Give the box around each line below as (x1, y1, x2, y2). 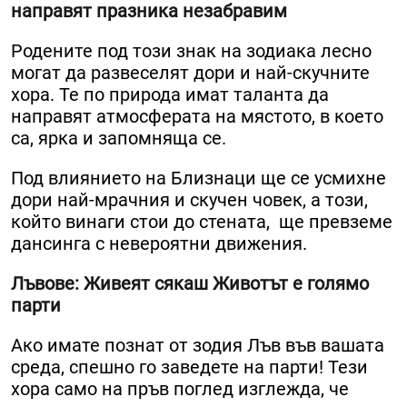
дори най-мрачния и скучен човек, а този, (11, 189, 368, 212)
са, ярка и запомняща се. (11, 127, 226, 150)
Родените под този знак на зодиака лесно (11, 40, 372, 63)
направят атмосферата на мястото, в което (11, 105, 383, 128)
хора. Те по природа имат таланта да (11, 84, 329, 106)
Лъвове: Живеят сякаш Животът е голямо (11, 273, 369, 295)
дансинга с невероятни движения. (11, 233, 307, 255)
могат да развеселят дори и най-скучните (11, 62, 370, 84)
